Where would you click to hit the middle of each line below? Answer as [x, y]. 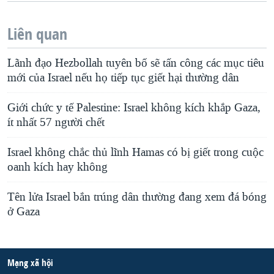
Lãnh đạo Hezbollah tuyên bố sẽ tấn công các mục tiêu [136, 63]
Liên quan [37, 34]
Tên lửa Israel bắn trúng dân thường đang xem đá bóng [137, 197]
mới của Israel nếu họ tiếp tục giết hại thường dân [123, 78]
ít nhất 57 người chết [56, 123]
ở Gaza [24, 212]
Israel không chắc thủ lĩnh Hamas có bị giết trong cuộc [135, 153]
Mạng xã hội [30, 263]
